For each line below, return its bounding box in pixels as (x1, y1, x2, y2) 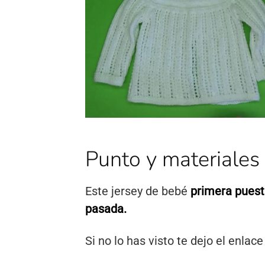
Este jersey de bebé (85, 184, 190, 199)
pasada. (85, 202, 127, 216)
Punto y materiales (85, 145, 260, 174)
